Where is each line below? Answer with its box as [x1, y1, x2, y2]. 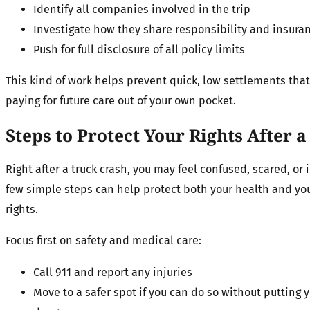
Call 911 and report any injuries [33, 265, 192, 279]
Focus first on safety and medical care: [6, 234, 201, 248]
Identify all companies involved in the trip [33, 3, 250, 17]
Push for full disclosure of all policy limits [33, 43, 245, 57]
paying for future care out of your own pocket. [6, 94, 236, 108]
